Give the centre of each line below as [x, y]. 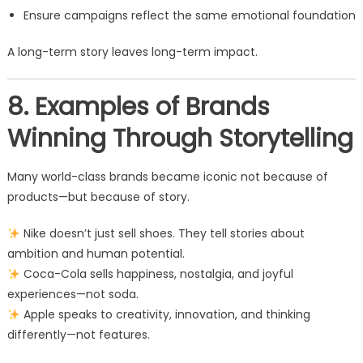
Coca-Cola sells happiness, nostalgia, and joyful [156, 274]
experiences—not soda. [73, 295]
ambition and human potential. [96, 254]
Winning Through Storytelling [180, 139]
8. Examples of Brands [138, 107]
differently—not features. [78, 335]
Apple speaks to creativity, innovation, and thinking [165, 315]
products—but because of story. [98, 197]
